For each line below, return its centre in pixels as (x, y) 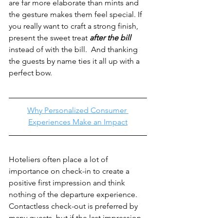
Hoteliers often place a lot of (59, 159)
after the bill (110, 37)
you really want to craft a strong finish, (74, 26)
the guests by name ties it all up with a (75, 61)
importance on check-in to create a (70, 171)
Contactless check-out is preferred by (74, 206)
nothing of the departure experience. (74, 194)
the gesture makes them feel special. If (76, 14)
